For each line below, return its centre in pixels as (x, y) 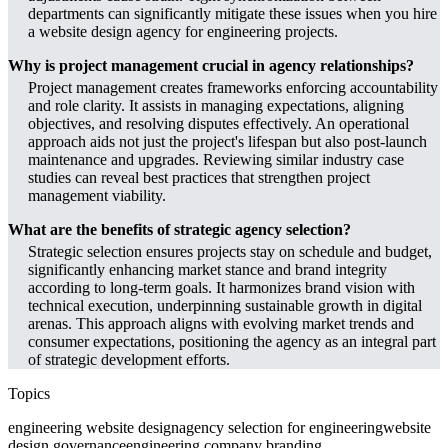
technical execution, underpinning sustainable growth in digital (225, 305)
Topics (29, 393)
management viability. (97, 195)
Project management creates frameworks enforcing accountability (233, 87)
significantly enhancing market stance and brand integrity (207, 269)
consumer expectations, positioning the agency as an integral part (232, 341)
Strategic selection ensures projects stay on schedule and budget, (230, 251)
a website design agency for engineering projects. (183, 31)
